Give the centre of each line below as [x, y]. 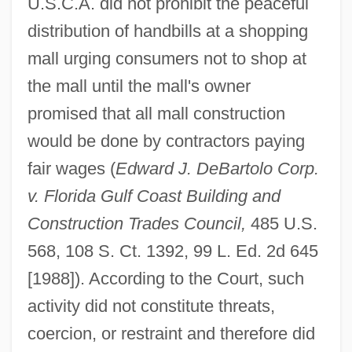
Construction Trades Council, [136, 223]
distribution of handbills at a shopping [167, 31]
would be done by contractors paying [166, 141]
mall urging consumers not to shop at [167, 58]
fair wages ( [71, 168]
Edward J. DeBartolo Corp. [217, 168]
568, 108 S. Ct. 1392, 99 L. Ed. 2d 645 [172, 251]
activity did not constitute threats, [151, 306]
